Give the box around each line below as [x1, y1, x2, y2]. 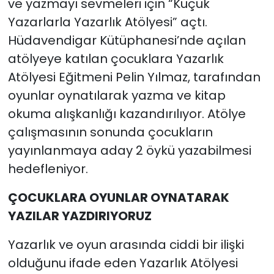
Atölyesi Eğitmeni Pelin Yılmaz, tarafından [7, 68, 261, 86]
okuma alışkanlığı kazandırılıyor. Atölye [7, 105, 246, 122]
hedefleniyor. [7, 160, 88, 177]
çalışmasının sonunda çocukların [7, 123, 213, 141]
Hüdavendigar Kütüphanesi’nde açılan [7, 31, 246, 49]
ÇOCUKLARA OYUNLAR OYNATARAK [7, 188, 229, 206]
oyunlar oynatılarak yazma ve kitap [7, 86, 226, 104]
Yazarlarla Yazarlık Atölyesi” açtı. [7, 13, 207, 31]
